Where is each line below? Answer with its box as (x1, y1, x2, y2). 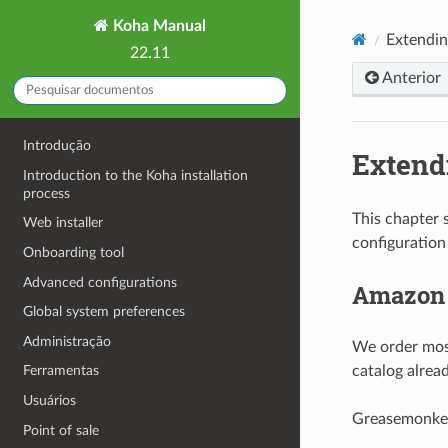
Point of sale (23, 422, 100, 438)
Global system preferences (23, 304, 186, 320)
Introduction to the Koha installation (23, 167, 249, 183)
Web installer (23, 215, 104, 231)
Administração (23, 333, 112, 349)
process (23, 185, 71, 201)
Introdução (23, 138, 92, 154)
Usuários (23, 393, 77, 409)
